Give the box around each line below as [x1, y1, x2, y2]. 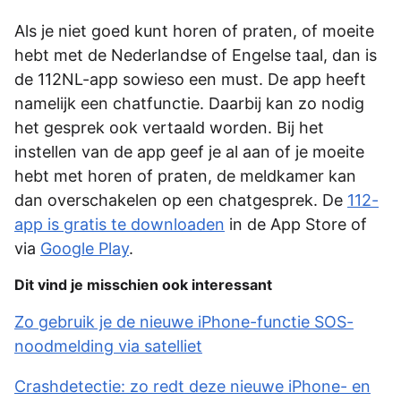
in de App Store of [225, 215, 367, 235]
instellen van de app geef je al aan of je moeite [14, 142, 364, 162]
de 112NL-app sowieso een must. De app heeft [14, 70, 366, 90]
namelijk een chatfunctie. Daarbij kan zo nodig [14, 94, 364, 114]
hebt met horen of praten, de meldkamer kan [14, 166, 356, 186]
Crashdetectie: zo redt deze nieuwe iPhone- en [14, 377, 371, 397]
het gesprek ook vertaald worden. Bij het [14, 118, 324, 138]
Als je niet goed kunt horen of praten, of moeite [14, 21, 374, 41]
